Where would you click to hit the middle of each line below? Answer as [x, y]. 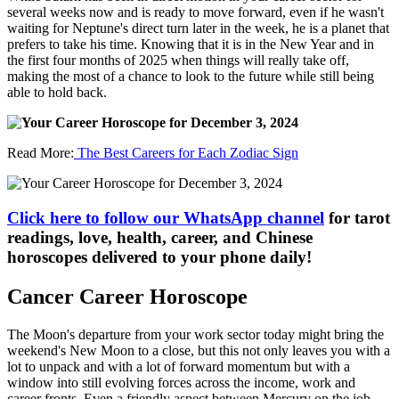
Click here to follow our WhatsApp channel [166, 217]
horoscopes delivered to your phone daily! [159, 256]
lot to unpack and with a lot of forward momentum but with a [179, 366]
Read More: [41, 153]
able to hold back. [57, 92]
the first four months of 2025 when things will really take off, [178, 60]
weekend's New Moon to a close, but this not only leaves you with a [199, 350]
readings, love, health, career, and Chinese [160, 237]
